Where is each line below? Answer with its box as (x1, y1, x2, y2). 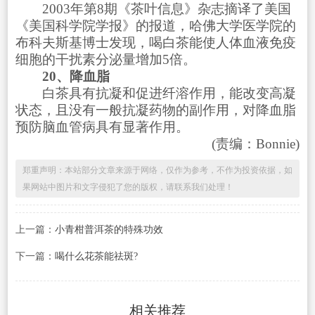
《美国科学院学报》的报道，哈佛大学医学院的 (15, 18, 296, 33)
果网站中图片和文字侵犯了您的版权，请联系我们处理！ (22, 181, 233, 192)
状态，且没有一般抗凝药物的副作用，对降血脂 (15, 102, 296, 117)
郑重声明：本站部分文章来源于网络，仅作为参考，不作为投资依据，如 (22, 165, 292, 175)
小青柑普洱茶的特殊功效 (54, 224, 163, 235)
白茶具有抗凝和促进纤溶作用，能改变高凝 (15, 85, 296, 101)
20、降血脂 (28, 68, 110, 84)
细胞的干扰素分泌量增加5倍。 (15, 51, 196, 67)
